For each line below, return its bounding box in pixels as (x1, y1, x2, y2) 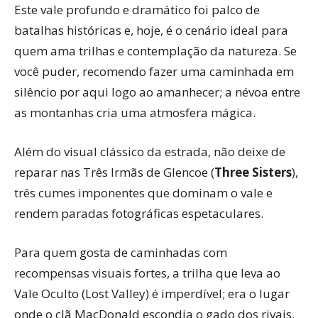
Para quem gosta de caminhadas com (14, 243, 227, 261)
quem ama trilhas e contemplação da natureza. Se (14, 42, 297, 59)
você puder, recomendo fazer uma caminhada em (14, 62, 294, 79)
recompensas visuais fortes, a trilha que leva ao (14, 264, 280, 281)
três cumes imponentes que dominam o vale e (14, 184, 273, 201)
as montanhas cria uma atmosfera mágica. (14, 104, 256, 121)
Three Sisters (214, 163, 292, 180)
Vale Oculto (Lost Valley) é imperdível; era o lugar (14, 285, 290, 302)
